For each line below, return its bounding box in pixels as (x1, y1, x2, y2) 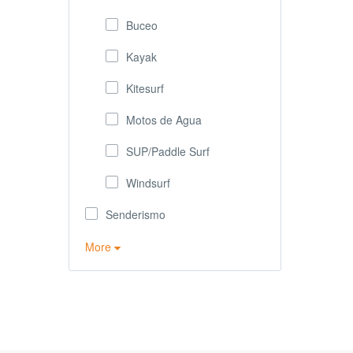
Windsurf (126, 175, 170, 191)
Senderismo (106, 206, 165, 222)
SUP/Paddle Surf (126, 143, 210, 159)
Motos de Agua (126, 112, 202, 128)
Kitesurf (126, 80, 164, 96)
